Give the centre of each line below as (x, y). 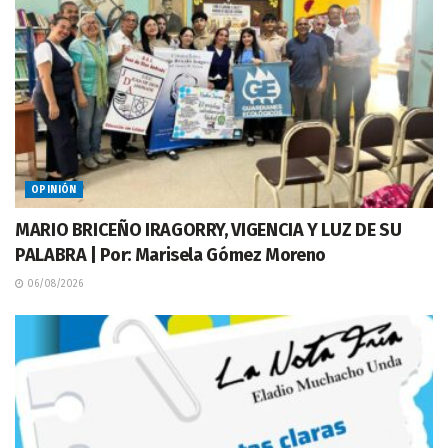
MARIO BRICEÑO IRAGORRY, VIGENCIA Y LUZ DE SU (208, 230)
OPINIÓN (54, 190)
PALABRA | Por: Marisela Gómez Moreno (171, 255)
